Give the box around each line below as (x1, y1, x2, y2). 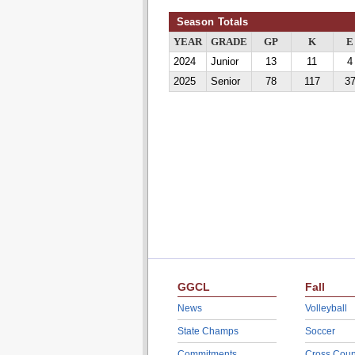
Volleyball (304, 303, 347, 314)
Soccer (304, 326, 335, 337)
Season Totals (176, 16, 249, 28)
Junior (210, 56, 239, 67)
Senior (210, 76, 240, 87)
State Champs (177, 326, 239, 337)
